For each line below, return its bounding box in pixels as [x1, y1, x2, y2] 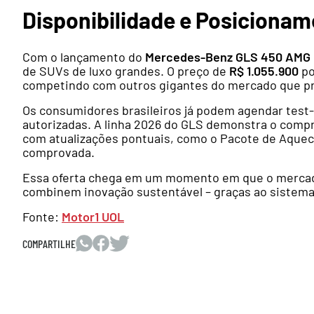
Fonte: [22, 209, 62, 225]
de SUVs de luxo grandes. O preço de [22, 63, 229, 79]
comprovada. [22, 144, 95, 161]
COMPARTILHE [22, 237, 76, 251]
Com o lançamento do [22, 49, 145, 65]
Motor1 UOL [62, 209, 124, 225]
